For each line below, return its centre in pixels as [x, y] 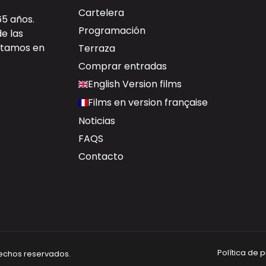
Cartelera [101, 13]
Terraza [96, 49]
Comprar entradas [122, 66]
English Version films [134, 84]
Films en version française [148, 103]
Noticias [96, 121]
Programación [112, 31]
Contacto [101, 157]
